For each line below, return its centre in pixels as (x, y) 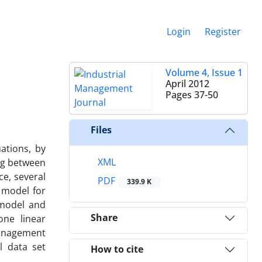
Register (223, 31)
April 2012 (187, 83)
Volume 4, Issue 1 (204, 72)
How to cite (117, 249)
